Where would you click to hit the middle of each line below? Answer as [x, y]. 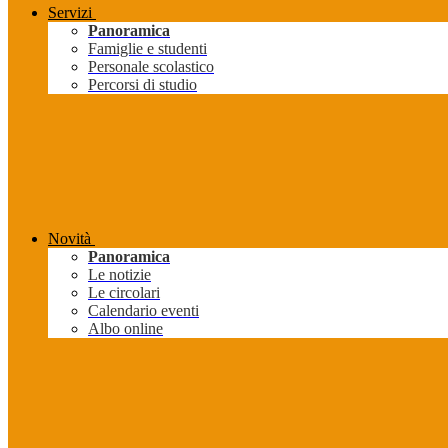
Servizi [70, 13]
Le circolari [124, 293]
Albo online [125, 329]
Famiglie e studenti [147, 49]
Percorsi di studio [142, 85]
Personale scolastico [151, 67]
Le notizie [119, 275]
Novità [69, 239]
